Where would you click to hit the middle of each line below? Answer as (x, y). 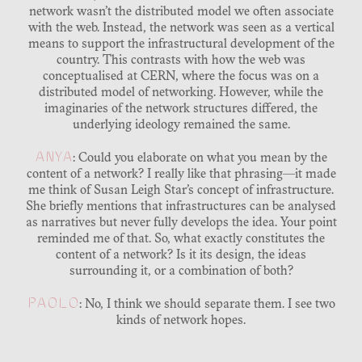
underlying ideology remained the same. (181, 126)
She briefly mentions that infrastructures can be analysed (181, 207)
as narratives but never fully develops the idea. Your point (181, 223)
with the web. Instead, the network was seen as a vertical (181, 29)
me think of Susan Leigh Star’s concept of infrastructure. (181, 191)
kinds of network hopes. (181, 321)
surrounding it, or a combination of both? (181, 272)
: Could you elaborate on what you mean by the (200, 159)
